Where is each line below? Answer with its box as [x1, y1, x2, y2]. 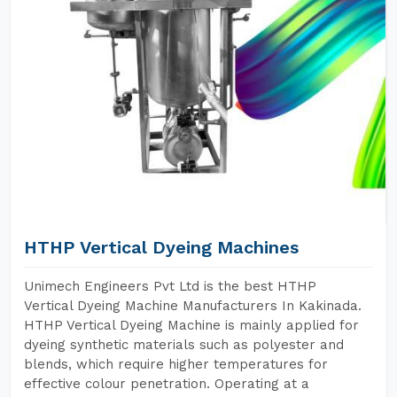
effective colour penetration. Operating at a [24, 376, 309, 392]
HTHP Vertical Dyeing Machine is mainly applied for [24, 317, 359, 333]
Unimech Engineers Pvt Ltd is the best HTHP [24, 278, 316, 294]
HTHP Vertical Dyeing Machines [24, 237, 299, 258]
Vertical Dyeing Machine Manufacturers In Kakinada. [24, 298, 362, 314]
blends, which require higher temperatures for [24, 356, 328, 372]
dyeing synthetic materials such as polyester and [24, 337, 344, 353]
